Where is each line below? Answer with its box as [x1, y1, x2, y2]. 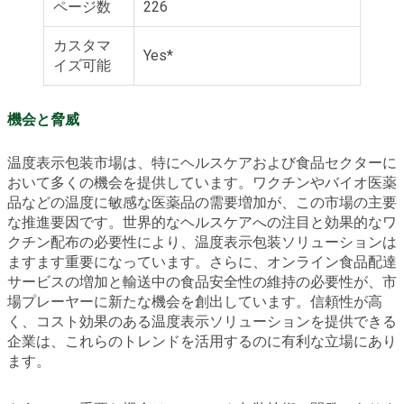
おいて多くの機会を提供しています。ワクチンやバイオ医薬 [7, 173, 397, 191]
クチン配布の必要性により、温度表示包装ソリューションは [7, 233, 397, 251]
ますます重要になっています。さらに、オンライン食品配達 [7, 252, 397, 271]
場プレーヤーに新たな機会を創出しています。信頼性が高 [7, 292, 382, 310]
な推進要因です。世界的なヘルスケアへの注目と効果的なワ [7, 213, 397, 231]
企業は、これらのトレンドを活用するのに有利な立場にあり [7, 332, 397, 350]
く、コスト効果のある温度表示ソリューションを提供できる [7, 312, 397, 330]
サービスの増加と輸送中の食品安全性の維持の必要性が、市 [7, 272, 397, 290]
